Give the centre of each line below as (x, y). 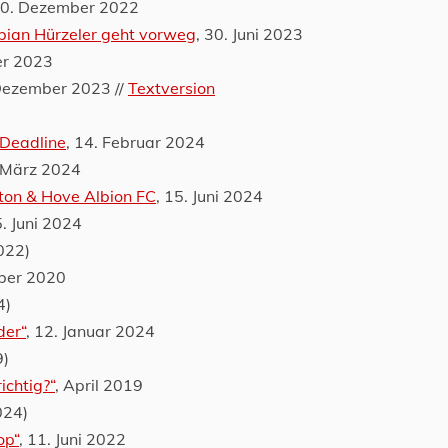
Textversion (171, 88)
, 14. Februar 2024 (135, 142)
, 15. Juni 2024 (209, 196)
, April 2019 (99, 385)
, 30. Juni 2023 (249, 34)
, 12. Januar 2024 (90, 331)
